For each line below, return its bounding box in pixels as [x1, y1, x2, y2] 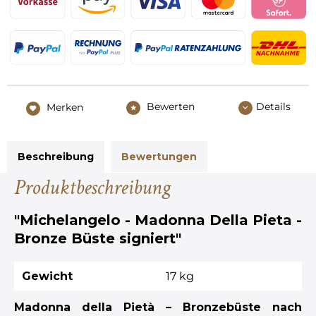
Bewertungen [121, 150, 197, 163]
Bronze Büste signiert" [14, 229, 181, 247]
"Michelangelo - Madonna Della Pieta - [14, 211, 302, 229]
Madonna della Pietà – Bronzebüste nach [14, 300, 302, 314]
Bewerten [144, 100, 195, 114]
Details [255, 100, 291, 114]
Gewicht [22, 269, 73, 283]
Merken [46, 101, 83, 114]
